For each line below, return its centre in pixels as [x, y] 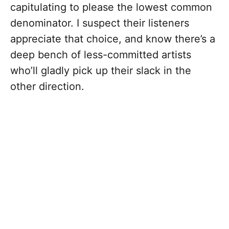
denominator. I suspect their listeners [100, 23]
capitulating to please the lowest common [111, 7]
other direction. [47, 87]
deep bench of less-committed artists [101, 55]
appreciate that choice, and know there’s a [113, 39]
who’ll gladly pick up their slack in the [101, 71]
